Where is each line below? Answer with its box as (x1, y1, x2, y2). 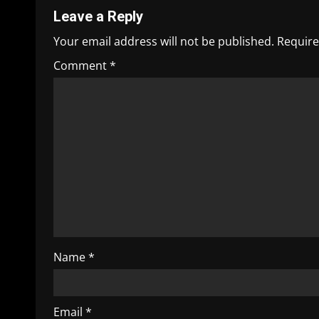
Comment (53, 58, 110, 73)
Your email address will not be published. (53, 33, 274, 49)
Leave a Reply (53, 8, 143, 25)
